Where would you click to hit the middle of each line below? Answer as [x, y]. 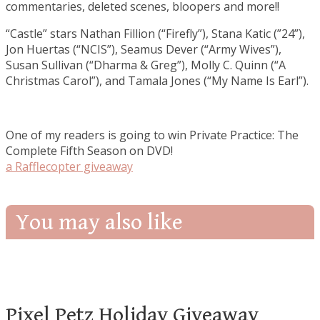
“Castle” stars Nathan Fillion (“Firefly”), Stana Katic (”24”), [155, 34]
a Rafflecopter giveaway [69, 167]
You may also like [99, 222]
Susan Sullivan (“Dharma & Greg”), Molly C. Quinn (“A [146, 65]
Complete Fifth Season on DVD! [89, 151]
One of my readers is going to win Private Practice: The [152, 135]
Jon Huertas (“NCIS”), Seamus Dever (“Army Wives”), [144, 50]
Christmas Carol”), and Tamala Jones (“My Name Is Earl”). [157, 81]
